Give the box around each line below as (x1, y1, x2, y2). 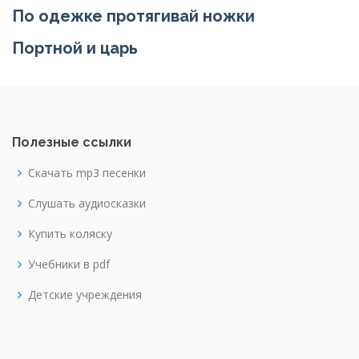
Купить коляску (28, 226, 112, 241)
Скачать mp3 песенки (28, 165, 146, 180)
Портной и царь (12, 38, 138, 58)
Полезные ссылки (12, 135, 131, 150)
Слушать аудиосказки (28, 196, 146, 211)
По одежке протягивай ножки (12, 6, 255, 26)
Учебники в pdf (28, 256, 110, 272)
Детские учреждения (28, 287, 142, 302)
